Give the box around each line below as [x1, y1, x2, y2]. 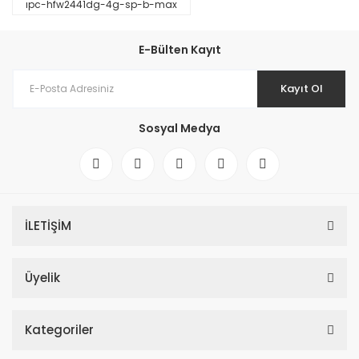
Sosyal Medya [139, 119, 220, 136]
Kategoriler [25, 321, 94, 338]
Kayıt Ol [280, 80, 323, 96]
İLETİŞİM [25, 216, 71, 234]
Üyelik [25, 268, 60, 286]
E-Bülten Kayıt [138, 41, 221, 58]
